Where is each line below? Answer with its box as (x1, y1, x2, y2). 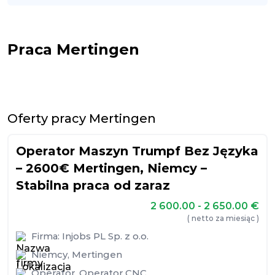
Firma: (31, 230, 62, 242)
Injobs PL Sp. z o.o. (62, 230, 149, 242)
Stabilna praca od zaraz (16, 178, 170, 193)
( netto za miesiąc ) (187, 214, 259, 223)
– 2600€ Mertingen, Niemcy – (16, 161, 207, 176)
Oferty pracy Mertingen (7, 111, 156, 126)
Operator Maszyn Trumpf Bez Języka (16, 144, 258, 158)
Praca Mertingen (7, 41, 139, 58)
